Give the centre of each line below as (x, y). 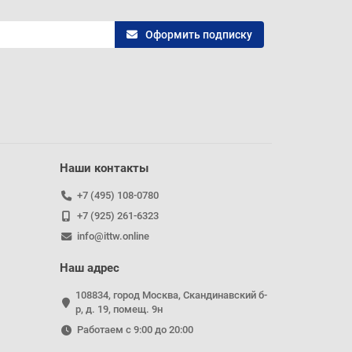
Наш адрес (90, 268)
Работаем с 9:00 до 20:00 (135, 330)
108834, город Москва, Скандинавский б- (171, 295)
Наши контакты (104, 169)
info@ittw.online (113, 236)
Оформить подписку (199, 35)
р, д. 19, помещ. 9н (119, 310)
